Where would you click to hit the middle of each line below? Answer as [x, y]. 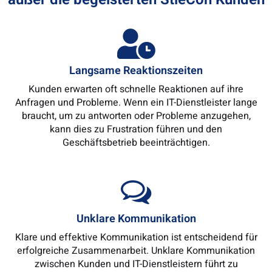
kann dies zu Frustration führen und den [136, 130]
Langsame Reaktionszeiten [136, 71]
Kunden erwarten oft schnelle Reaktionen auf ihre [136, 90]
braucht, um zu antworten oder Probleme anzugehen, [136, 116]
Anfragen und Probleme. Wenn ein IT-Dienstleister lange [136, 103]
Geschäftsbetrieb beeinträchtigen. [136, 143]
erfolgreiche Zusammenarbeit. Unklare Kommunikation [136, 251]
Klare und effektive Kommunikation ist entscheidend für [136, 238]
